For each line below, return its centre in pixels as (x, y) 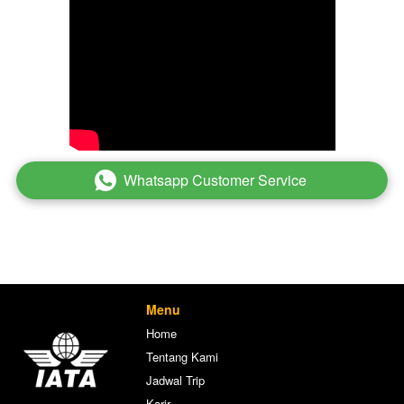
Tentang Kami (182, 357)
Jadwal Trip (175, 381)
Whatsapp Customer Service (215, 180)
